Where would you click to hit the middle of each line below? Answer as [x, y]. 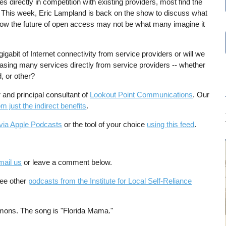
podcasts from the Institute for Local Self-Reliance [110, 181]
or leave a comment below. [67, 162]
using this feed [171, 125]
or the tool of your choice [105, 125]
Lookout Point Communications [142, 95]
